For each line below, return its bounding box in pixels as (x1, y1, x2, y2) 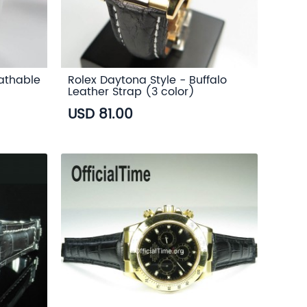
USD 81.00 (68, 103, 134, 127)
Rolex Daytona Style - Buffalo (68, 71, 228, 89)
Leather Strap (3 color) (68, 82, 195, 101)
